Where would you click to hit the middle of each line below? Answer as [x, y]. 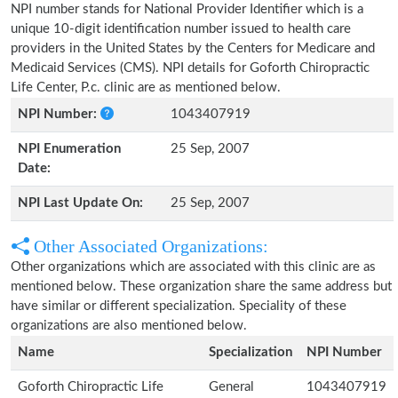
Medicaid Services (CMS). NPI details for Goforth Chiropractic [190, 68]
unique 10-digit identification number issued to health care [181, 29]
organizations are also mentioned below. [129, 326]
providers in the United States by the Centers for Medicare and [193, 48]
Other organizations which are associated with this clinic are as [193, 267]
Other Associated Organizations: [149, 246]
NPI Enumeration [69, 149]
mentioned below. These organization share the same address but [201, 287]
